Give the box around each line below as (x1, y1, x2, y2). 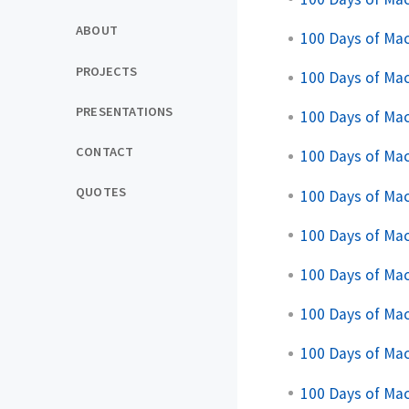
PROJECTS (76, 62, 138, 79)
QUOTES (76, 184, 127, 201)
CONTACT (76, 142, 134, 160)
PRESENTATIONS (76, 102, 173, 120)
